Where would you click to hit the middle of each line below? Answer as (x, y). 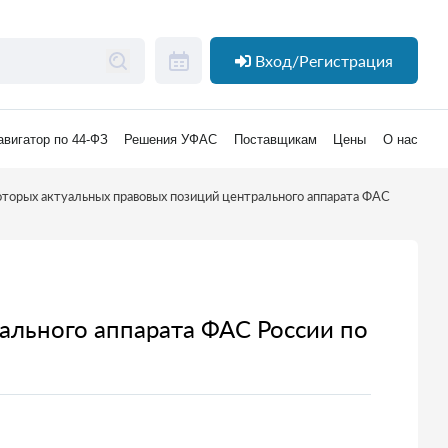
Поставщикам (275, 139)
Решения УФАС (171, 139)
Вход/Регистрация (324, 60)
